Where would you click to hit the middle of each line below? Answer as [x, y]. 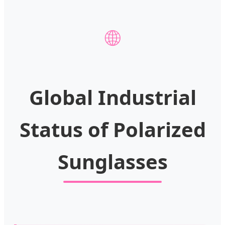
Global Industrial [113, 97]
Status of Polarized [113, 129]
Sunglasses [113, 161]
